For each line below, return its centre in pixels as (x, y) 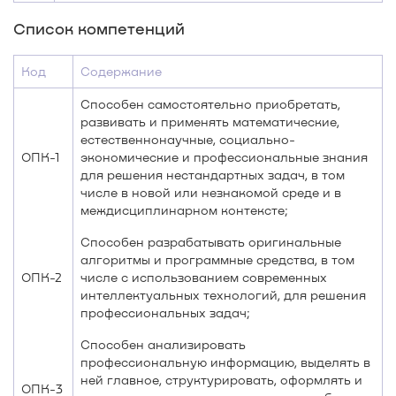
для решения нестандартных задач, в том (213, 175)
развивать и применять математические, (210, 122)
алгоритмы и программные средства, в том (217, 259)
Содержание (121, 71)
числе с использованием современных (204, 277)
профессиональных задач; (165, 312)
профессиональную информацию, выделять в (225, 362)
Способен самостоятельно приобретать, (210, 104)
